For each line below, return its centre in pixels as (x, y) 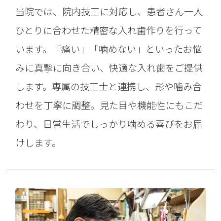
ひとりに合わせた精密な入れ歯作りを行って (109, 30)
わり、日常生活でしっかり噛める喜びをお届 (109, 124)
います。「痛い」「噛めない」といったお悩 (109, 49)
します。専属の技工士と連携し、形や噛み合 (109, 87)
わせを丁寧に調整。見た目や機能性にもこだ (109, 105)
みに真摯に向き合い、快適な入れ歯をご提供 (109, 68)
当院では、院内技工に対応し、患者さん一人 (109, 12)
